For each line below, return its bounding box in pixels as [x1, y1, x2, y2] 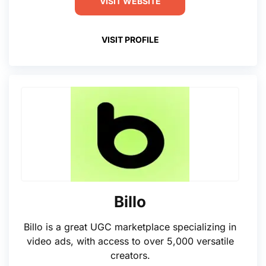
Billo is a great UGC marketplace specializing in [24, 221, 236, 233]
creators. [110, 249, 150, 261]
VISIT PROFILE [101, 34, 159, 45]
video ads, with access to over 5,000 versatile [26, 235, 234, 247]
